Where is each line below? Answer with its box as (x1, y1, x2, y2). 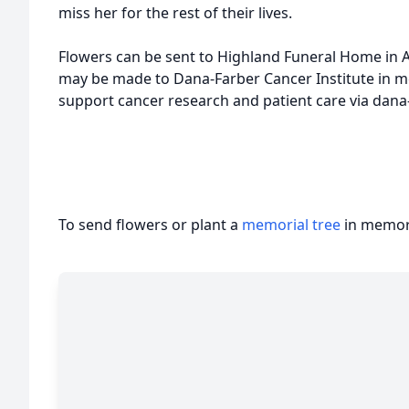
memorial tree (242, 215, 341, 235)
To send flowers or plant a (58, 215, 242, 235)
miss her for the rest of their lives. (58, 3, 296, 23)
